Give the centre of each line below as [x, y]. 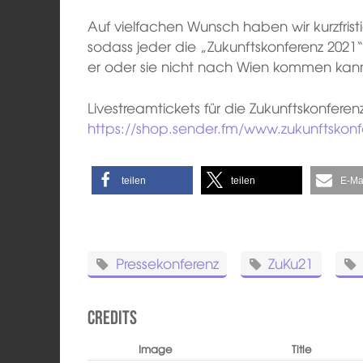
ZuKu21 [291, 263]
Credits [113, 317]
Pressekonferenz [167, 263]
